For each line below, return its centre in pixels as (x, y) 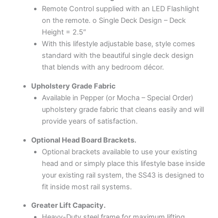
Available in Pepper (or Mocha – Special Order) (117, 98)
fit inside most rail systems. (87, 187)
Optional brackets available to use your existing (119, 152)
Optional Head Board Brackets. (83, 140)
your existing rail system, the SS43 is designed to (123, 175)
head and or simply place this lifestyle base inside (123, 163)
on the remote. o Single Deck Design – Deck (114, 21)
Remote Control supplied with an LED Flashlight (120, 9)
